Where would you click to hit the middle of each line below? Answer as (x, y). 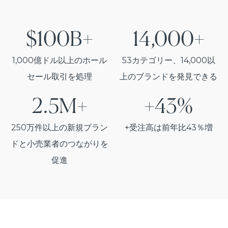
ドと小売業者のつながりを (60, 144)
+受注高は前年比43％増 (168, 127)
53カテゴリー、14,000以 (168, 60)
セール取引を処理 (60, 76)
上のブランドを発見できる (168, 76)
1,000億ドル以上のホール (60, 60)
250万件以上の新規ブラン (60, 127)
